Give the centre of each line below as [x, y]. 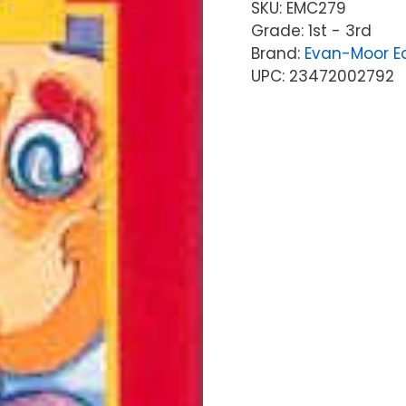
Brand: [277, 53]
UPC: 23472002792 [322, 76]
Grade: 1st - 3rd [311, 30]
